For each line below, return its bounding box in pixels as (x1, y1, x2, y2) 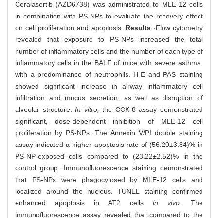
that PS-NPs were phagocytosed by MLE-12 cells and (15, 176, 203, 184)
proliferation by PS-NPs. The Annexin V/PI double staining (15, 129, 203, 137)
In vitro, (75, 106, 99, 114)
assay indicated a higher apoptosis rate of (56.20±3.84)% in (15, 141, 203, 149)
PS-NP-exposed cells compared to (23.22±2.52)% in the (15, 152, 203, 161)
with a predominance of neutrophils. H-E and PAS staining (15, 71, 203, 79)
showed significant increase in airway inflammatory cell (15, 82, 203, 91)
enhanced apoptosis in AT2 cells (15, 199, 153, 207)
